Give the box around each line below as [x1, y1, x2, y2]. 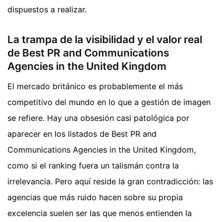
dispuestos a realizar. [7, 4, 87, 15]
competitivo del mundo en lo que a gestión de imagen [7, 97, 211, 107]
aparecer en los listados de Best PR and [7, 128, 157, 139]
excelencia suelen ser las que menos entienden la [7, 208, 192, 218]
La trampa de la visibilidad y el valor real [7, 33, 202, 46]
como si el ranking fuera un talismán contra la [7, 160, 179, 170]
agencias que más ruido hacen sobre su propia [7, 192, 183, 202]
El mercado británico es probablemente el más [7, 81, 183, 91]
